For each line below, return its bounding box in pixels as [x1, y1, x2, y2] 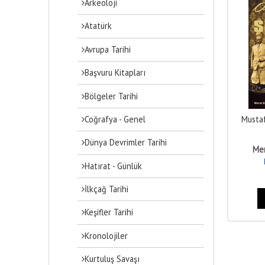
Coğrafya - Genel [85, 113, 146, 125]
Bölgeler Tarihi [85, 90, 138, 102]
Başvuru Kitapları [85, 67, 146, 79]
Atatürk [85, 20, 112, 32]
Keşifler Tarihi [85, 206, 134, 218]
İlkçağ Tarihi [85, 183, 129, 195]
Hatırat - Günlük [85, 160, 143, 172]
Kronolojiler [85, 230, 128, 241]
